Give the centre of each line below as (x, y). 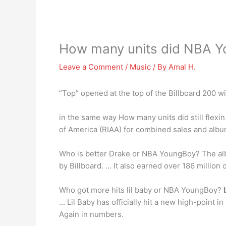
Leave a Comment (91, 67)
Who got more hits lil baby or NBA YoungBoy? (141, 190)
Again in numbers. (91, 214)
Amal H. (182, 67)
